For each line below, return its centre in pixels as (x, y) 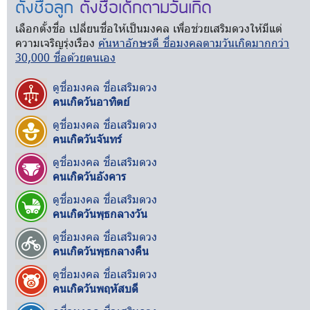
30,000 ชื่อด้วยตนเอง (65, 57)
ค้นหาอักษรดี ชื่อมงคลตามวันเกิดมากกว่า (194, 43)
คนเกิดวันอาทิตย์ (91, 101)
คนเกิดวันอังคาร (89, 176)
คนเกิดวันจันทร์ (87, 139)
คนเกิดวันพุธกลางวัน (100, 213)
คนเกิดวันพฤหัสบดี (95, 288)
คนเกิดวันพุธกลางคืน (101, 251)
